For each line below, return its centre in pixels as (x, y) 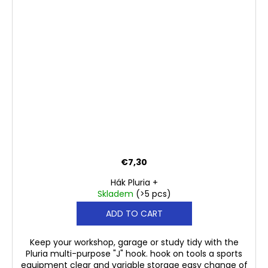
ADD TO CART (134, 214)
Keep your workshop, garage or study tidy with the (134, 243)
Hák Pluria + (134, 183)
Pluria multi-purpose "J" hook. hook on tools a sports (134, 254)
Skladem (116, 194)
